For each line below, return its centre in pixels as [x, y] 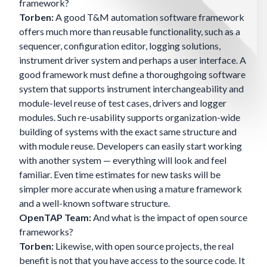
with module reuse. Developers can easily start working [131, 146]
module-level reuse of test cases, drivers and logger [123, 103]
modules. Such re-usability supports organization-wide [130, 117]
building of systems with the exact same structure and [128, 132]
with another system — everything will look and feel [123, 160]
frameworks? [46, 232]
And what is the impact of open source [169, 218]
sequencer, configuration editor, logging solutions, [120, 46]
